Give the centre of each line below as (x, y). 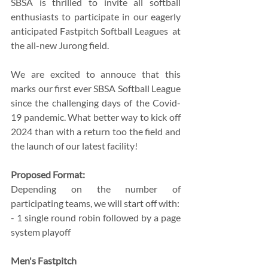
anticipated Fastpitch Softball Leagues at (96, 31)
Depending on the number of (96, 189)
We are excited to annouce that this (96, 74)
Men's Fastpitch (45, 261)
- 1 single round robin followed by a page (96, 218)
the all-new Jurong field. (60, 45)
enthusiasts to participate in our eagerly (96, 17)
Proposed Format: (48, 175)
